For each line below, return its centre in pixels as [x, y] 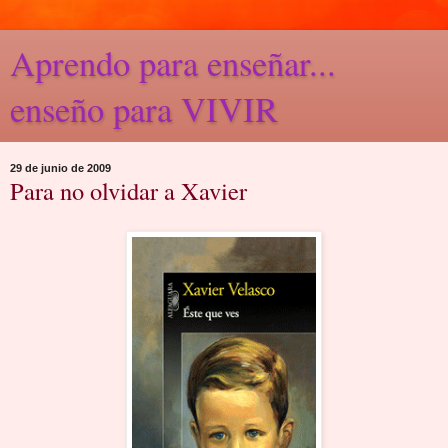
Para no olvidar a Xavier [128, 190]
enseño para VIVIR [144, 109]
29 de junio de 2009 [60, 168]
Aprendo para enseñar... [173, 63]
